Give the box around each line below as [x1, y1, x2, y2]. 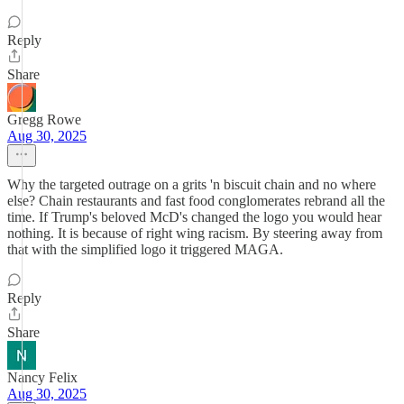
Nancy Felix [7, 370, 78, 385]
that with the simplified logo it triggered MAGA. [7, 242, 283, 257]
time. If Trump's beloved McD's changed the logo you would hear [7, 209, 381, 225]
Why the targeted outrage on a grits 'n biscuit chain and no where [7, 177, 376, 192]
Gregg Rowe [7, 112, 81, 127]
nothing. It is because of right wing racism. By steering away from [7, 225, 382, 241]
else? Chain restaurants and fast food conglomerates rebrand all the [7, 193, 385, 208]
